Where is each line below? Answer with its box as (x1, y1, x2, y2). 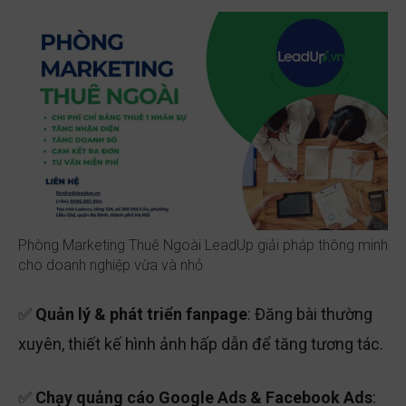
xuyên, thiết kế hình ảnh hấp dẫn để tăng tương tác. (18, 335, 383, 355)
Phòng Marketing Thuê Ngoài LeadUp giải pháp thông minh (18, 237, 388, 256)
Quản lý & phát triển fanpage (35, 305, 247, 325)
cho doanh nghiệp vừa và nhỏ (18, 257, 203, 275)
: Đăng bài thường (247, 305, 372, 325)
